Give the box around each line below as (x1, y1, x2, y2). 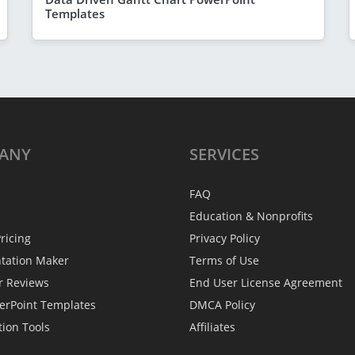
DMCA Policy (189, 297, 255, 313)
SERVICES (189, 143, 259, 166)
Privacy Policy (189, 231, 260, 246)
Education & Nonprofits (189, 208, 313, 224)
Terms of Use (189, 253, 259, 269)
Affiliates (189, 319, 235, 335)
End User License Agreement (189, 275, 342, 291)
